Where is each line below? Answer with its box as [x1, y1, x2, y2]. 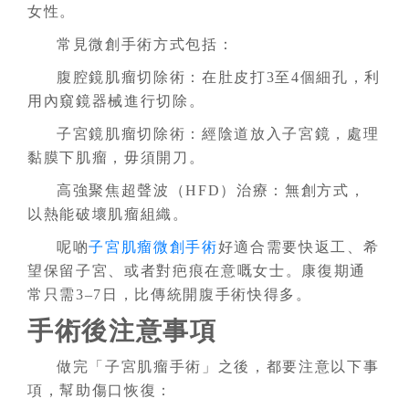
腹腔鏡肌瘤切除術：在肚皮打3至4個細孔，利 [57, 69, 382, 86]
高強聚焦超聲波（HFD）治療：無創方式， [57, 183, 366, 199]
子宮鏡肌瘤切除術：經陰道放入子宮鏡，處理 [57, 126, 380, 142]
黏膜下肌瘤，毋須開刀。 [27, 150, 205, 166]
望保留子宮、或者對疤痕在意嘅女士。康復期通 [27, 263, 367, 279]
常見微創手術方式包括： [57, 37, 235, 53]
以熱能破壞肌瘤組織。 [27, 206, 189, 223]
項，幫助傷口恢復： [27, 383, 173, 399]
